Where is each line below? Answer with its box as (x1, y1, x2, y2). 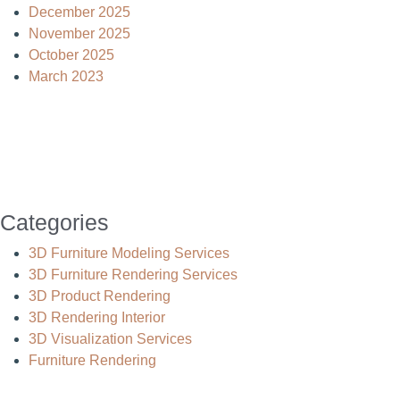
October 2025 (29, 47, 114, 62)
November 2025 (29, 26, 130, 41)
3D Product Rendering (29, 288, 171, 304)
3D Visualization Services (29, 331, 192, 346)
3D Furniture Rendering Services (29, 267, 237, 282)
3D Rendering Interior (29, 310, 165, 325)
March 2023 (29, 69, 104, 84)
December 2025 (29, 4, 130, 20)
